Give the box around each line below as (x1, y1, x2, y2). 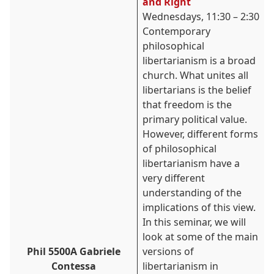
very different (143, 171, 205, 185)
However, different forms (143, 127, 258, 141)
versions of (143, 245, 194, 258)
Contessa (51, 259, 96, 273)
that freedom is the (143, 98, 232, 111)
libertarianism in (143, 259, 218, 273)
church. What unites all (143, 68, 248, 82)
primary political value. (143, 113, 247, 126)
